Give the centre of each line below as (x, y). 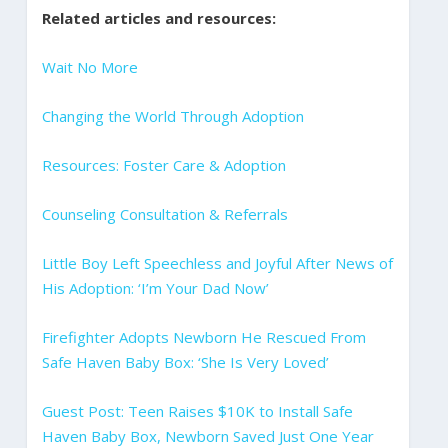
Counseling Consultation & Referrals (164, 213)
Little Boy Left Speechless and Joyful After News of (217, 262)
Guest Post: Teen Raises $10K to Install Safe (197, 410)
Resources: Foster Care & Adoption (163, 164)
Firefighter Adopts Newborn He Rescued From (203, 336)
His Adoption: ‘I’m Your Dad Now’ (155, 287)
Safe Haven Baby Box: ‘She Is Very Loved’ (185, 361)
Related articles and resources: (158, 17)
